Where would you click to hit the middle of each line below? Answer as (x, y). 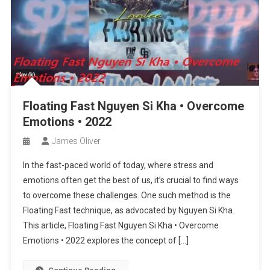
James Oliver (76, 141)
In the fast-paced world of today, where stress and (118, 165)
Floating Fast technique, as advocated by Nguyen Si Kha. (128, 211)
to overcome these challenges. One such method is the (127, 196)
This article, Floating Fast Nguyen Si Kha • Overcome (121, 226)
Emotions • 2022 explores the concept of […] (105, 241)
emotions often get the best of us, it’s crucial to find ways (130, 181)
